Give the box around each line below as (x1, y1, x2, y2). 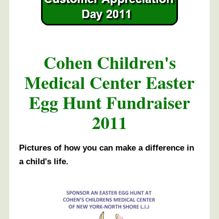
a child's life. (19, 156, 68, 167)
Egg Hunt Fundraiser (29, 89, 190, 115)
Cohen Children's (43, 49, 176, 75)
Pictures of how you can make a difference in (19, 143, 194, 153)
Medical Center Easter (24, 69, 195, 95)
